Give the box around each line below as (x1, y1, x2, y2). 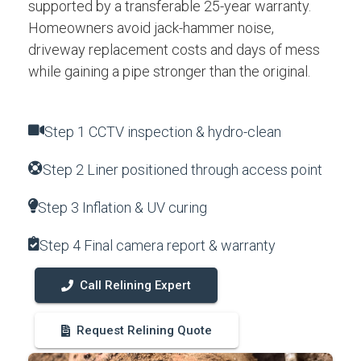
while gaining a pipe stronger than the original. (28, 63, 310, 80)
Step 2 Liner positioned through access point (43, 161, 322, 178)
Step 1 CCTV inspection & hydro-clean (44, 123, 281, 140)
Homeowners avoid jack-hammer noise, (28, 19, 274, 36)
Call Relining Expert (80, 278, 191, 293)
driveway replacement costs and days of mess (28, 41, 320, 58)
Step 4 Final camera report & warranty (39, 237, 276, 254)
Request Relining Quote (77, 323, 212, 338)
